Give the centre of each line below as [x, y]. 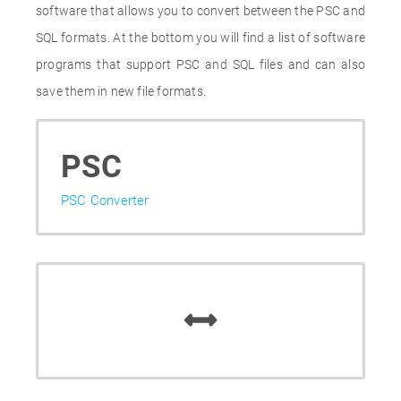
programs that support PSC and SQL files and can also [200, 64]
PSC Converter [105, 200]
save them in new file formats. [121, 91]
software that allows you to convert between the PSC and [200, 11]
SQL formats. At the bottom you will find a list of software [200, 38]
